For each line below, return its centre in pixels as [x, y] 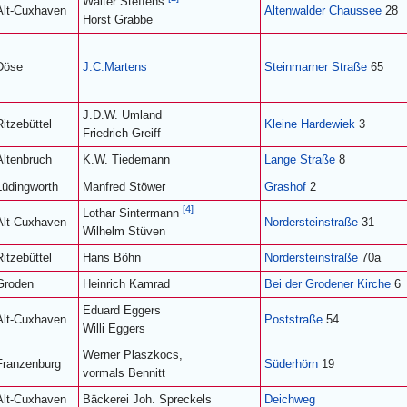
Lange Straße [300, 159]
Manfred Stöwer [124, 187]
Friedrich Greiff [122, 133]
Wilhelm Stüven [124, 231]
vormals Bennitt [124, 373]
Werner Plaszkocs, [133, 355]
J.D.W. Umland [122, 115]
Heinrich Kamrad [126, 284]
